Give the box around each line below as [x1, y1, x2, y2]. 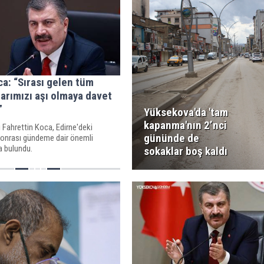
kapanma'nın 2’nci [143, 118, 227, 132]
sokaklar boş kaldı [143, 144, 227, 158]
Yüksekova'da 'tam [143, 105, 228, 119]
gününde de [143, 131, 199, 145]
